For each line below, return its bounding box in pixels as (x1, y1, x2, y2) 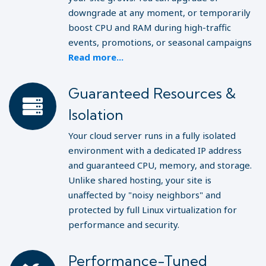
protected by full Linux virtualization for (68, 204, 237, 216)
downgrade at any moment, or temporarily (68, 7, 251, 18)
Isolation (68, 106, 123, 123)
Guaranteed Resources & (68, 84, 236, 102)
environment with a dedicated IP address (68, 144, 242, 156)
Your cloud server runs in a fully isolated (68, 129, 236, 141)
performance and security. (68, 218, 179, 230)
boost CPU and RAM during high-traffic (68, 21, 231, 33)
